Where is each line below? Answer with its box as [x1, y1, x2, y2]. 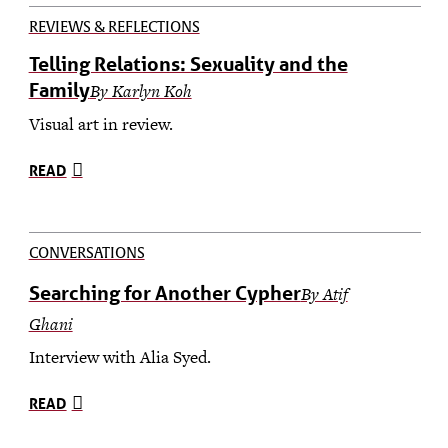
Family [28, 77, 90, 102]
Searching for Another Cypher [28, 281, 301, 306]
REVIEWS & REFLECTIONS [28, 17, 200, 37]
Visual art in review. [28, 112, 173, 137]
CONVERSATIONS [28, 244, 145, 264]
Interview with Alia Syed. [28, 345, 211, 370]
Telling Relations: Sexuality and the [28, 51, 348, 76]
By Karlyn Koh [89, 78, 192, 103]
